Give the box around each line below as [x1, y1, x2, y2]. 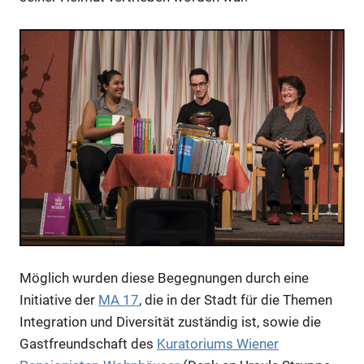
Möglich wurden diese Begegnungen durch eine [19, 269, 309, 286]
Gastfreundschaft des [19, 335, 157, 352]
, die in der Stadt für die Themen [139, 291, 332, 308]
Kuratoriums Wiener [157, 335, 279, 352]
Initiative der [19, 291, 98, 308]
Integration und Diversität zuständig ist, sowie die [19, 313, 321, 330]
